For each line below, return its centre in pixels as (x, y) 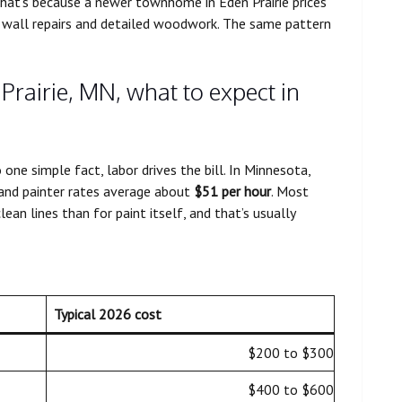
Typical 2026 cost (108, 315)
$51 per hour (232, 192)
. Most (290, 192)
